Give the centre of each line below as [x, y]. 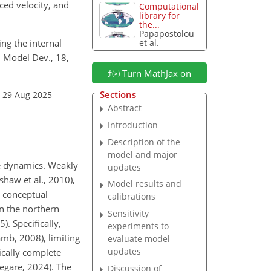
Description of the [144, 142]
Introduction [133, 125]
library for [160, 16]
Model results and [145, 184]
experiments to [139, 226]
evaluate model [139, 239]
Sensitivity [129, 214]
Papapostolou [167, 34]
